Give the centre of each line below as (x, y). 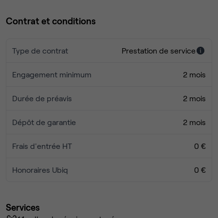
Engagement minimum (52, 74)
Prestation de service (159, 51)
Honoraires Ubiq (40, 170)
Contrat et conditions (51, 21)
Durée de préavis (42, 98)
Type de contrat (40, 51)
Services (23, 207)
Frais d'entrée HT (42, 146)
